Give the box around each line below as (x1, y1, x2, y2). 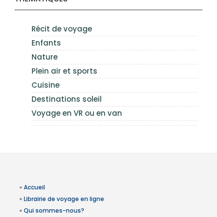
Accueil (24, 183, 45, 191)
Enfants (31, 38, 61, 48)
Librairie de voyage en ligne (24, 195, 104, 203)
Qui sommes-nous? (24, 206, 84, 215)
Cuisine (31, 80, 60, 90)
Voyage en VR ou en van (31, 108, 122, 118)
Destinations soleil (31, 94, 102, 104)
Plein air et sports (31, 66, 97, 76)
